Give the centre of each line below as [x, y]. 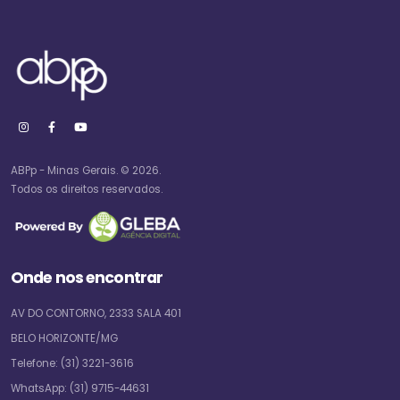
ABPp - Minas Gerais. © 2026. [86, 170]
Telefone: [36, 363]
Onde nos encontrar [87, 278]
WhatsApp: [40, 388]
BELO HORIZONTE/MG [64, 338]
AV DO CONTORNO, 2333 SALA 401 [96, 313]
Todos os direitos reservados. [87, 189]
